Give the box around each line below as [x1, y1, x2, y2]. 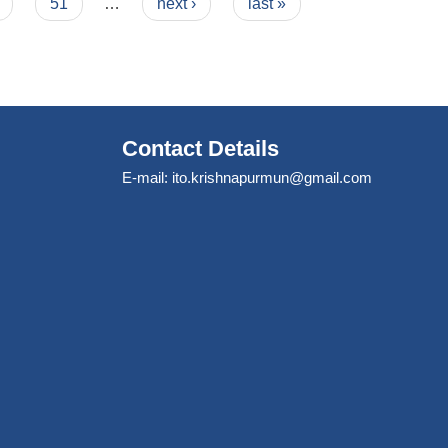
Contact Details [122, 135, 279, 161]
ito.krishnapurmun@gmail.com [172, 168, 372, 186]
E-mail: [122, 168, 172, 186]
